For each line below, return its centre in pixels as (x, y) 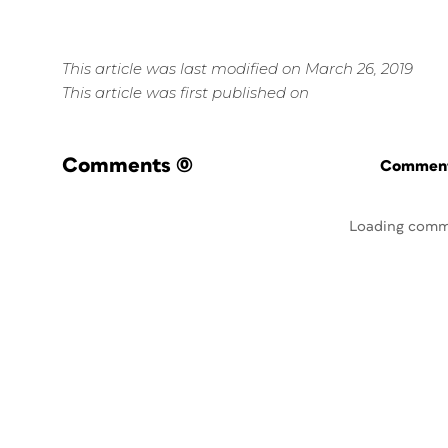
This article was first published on (185, 92)
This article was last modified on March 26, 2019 (237, 68)
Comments (116, 165)
